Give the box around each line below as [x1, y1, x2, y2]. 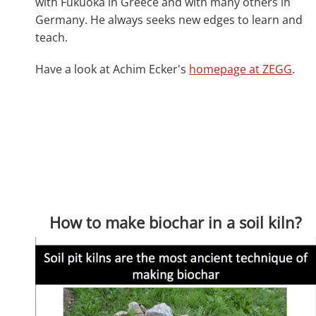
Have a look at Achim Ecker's [35, 61, 190, 78]
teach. [35, 30, 71, 46]
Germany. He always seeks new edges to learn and [35, 12, 303, 28]
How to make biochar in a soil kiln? [49, 212, 303, 233]
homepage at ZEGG [189, 61, 293, 78]
